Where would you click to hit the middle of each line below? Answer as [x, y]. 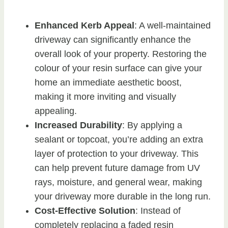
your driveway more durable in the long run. [123, 196]
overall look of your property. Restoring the [121, 54]
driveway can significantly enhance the [113, 39]
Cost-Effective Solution [85, 210]
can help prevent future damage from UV [117, 168]
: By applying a [152, 125]
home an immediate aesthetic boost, [108, 82]
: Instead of [158, 210]
